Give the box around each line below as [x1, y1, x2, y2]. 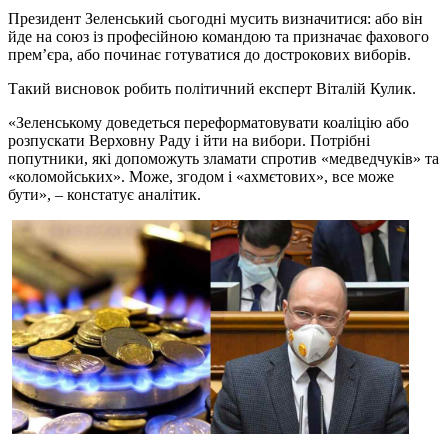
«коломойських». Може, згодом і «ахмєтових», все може [8, 167, 394, 185]
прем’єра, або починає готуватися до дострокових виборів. [8, 45, 415, 63]
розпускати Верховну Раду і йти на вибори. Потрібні [8, 131, 370, 149]
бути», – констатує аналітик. [8, 185, 205, 203]
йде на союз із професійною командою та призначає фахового [8, 27, 429, 45]
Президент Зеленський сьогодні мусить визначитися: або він [8, 9, 423, 27]
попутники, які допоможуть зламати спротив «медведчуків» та [8, 149, 439, 167]
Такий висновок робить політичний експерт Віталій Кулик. [8, 79, 420, 97]
